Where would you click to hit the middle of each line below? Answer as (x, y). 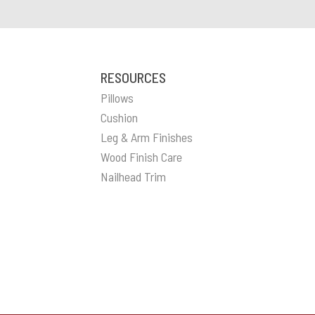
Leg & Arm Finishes (147, 137)
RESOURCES (134, 78)
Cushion (120, 118)
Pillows (117, 98)
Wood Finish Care (142, 157)
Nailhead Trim (134, 177)
